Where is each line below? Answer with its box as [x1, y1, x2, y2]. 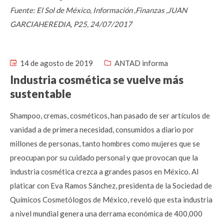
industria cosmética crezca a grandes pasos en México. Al [10, 167, 198, 176]
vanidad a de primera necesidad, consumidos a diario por [10, 125, 194, 134]
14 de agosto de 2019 [18, 58, 93, 67]
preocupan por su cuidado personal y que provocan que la [10, 153, 198, 162]
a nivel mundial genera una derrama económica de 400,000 [10, 209, 202, 218]
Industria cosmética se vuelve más [10, 73, 183, 86]
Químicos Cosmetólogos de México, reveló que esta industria [10, 195, 212, 204]
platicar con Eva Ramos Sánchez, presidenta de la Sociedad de [10, 181, 212, 190]
